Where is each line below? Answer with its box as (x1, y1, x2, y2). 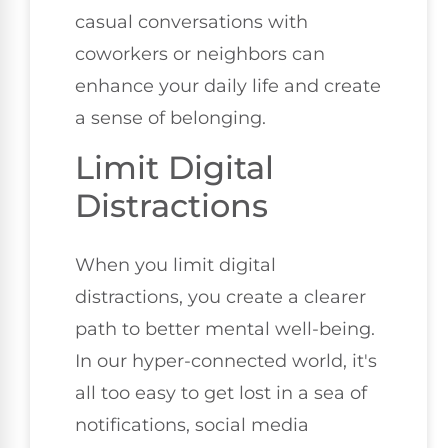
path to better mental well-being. (75, 317, 375, 340)
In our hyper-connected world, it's (75, 349, 377, 372)
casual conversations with (75, 11, 308, 34)
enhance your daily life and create (75, 75, 381, 98)
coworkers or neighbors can (75, 43, 325, 66)
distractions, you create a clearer (75, 285, 366, 308)
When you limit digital (75, 253, 276, 276)
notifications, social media (75, 413, 309, 436)
